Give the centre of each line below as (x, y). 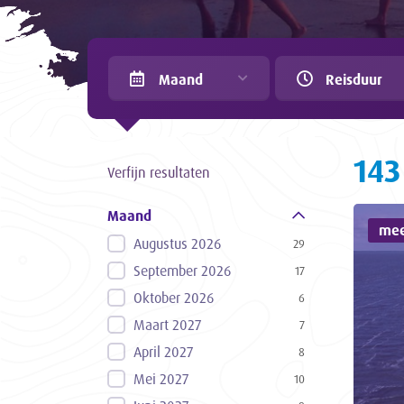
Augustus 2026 (178, 243)
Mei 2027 (161, 378)
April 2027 (164, 351)
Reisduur (354, 79)
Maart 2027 (168, 324)
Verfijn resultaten (159, 172)
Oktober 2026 (174, 297)
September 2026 (183, 270)
